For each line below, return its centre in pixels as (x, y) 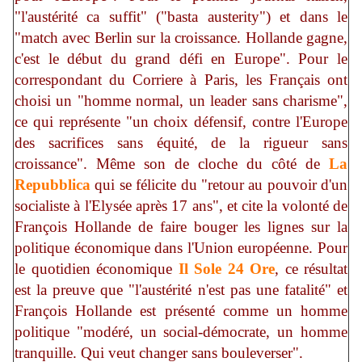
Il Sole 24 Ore (226, 269)
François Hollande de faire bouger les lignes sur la (181, 227)
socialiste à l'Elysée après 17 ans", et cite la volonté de (181, 206)
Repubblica (53, 185)
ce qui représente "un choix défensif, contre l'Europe (181, 122)
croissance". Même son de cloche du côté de (172, 164)
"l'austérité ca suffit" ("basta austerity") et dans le (181, 17)
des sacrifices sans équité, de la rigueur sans (181, 143)
